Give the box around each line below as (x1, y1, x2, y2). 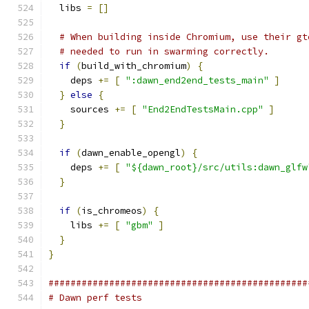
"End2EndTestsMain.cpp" (142, 103, 263, 115)
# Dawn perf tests (48, 292, 142, 303)
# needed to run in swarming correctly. (59, 46, 269, 57)
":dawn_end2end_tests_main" (126, 74, 269, 86)
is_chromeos (81, 205, 142, 217)
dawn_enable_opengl (81, 147, 181, 159)
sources (48, 103, 114, 115)
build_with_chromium (81, 60, 186, 72)
